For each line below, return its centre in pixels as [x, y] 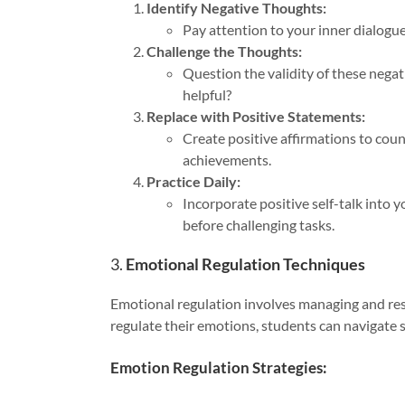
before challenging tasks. [259, 224]
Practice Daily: [193, 181]
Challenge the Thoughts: [224, 51]
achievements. [227, 159]
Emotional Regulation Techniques [245, 264]
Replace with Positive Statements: [256, 116]
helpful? [207, 94]
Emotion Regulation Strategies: [219, 368]
